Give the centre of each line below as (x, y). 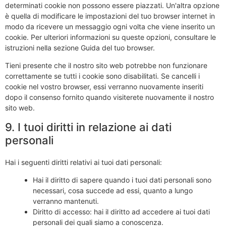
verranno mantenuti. (66, 201)
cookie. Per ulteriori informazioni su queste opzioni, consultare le (110, 37)
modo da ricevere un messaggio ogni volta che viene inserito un (110, 26)
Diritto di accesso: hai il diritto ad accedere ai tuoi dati (121, 212)
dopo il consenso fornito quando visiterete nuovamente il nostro (109, 97)
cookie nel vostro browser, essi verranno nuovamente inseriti (104, 87)
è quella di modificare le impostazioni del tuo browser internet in (110, 16)
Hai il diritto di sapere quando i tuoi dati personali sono (122, 180)
